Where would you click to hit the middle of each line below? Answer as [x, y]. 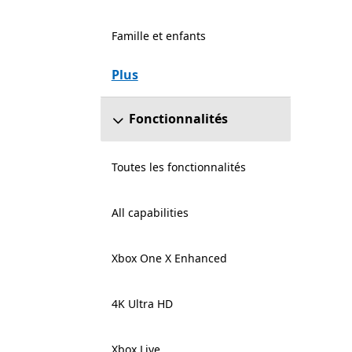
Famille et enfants [158, 36]
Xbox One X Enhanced [169, 258]
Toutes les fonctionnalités [178, 167]
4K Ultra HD [142, 304]
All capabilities [150, 213]
